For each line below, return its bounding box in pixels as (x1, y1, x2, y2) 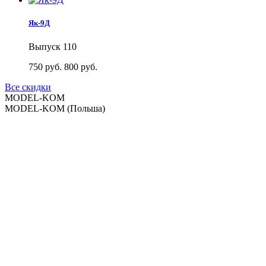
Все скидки (5, 81, 51, 92)
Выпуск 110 (28, 41, 77, 52)
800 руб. (64, 61, 97, 72)
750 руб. (28, 61, 64, 72)
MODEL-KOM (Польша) (5, 103, 105, 113)
